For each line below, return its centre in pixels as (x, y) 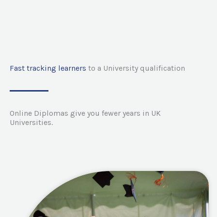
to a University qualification (136, 68)
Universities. (31, 122)
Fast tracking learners (48, 68)
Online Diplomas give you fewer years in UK (85, 113)
